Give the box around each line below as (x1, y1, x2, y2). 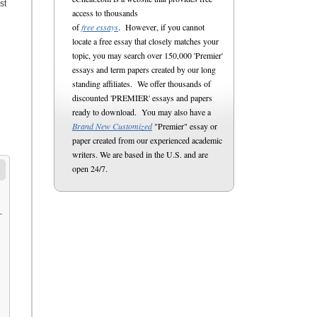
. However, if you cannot (118, 21, 204, 33)
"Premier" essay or (152, 120, 217, 132)
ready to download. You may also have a (72, 106, 211, 117)
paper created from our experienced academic (72, 134, 222, 146)
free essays (81, 21, 118, 33)
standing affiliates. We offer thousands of (72, 78, 211, 89)
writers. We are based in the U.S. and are (72, 149, 208, 160)
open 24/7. (72, 163, 108, 174)
